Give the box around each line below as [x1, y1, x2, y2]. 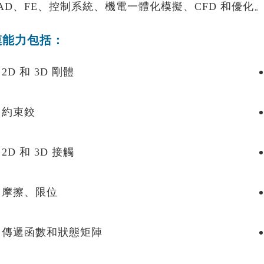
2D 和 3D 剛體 [2, 66, 74, 78]
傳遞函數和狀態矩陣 [2, 226, 103, 238]
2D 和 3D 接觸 [2, 146, 74, 158]
